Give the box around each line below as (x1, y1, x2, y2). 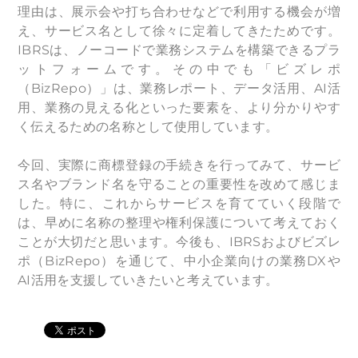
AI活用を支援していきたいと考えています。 (18, 272, 279, 288)
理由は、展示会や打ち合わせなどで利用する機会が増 (18, 4, 340, 19)
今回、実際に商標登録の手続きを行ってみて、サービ (18, 157, 340, 173)
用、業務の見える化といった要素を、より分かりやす (18, 100, 340, 115)
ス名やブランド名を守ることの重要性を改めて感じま (18, 177, 340, 192)
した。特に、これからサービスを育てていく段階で (18, 196, 340, 211)
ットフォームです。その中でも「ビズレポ (18, 62, 340, 77)
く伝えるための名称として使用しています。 (18, 119, 279, 134)
